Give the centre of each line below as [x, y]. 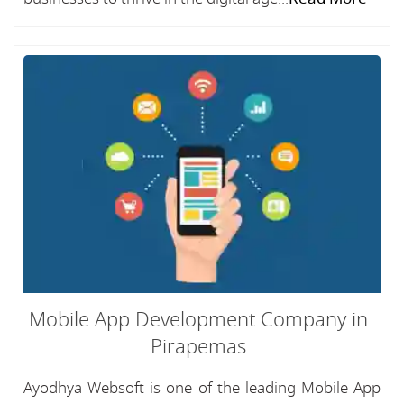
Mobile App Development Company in [198, 320]
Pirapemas [198, 347]
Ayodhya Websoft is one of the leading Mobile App [202, 388]
